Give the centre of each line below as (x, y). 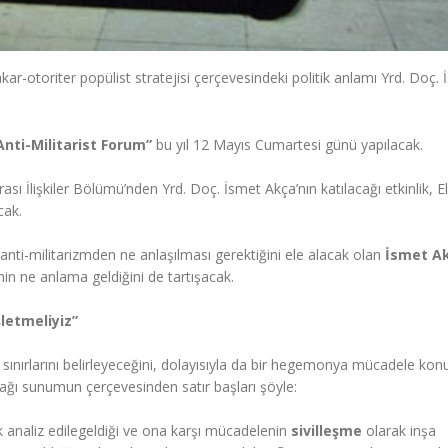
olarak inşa (399, 431)
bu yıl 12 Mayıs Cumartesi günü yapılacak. (287, 145)
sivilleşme (326, 431)
